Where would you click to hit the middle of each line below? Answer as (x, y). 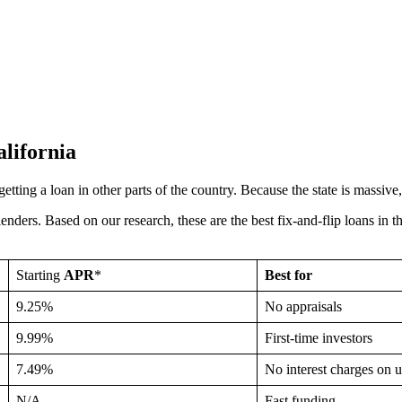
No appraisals (303, 306)
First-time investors (319, 337)
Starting (40, 275)
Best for (288, 275)
